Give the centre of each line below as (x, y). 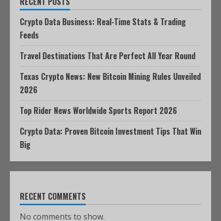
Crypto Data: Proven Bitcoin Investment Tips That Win (110, 131)
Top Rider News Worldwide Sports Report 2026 (98, 110)
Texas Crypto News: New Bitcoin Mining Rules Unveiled (110, 76)
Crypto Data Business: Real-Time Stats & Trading (103, 22)
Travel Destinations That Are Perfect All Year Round (108, 56)
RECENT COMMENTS (53, 196)
